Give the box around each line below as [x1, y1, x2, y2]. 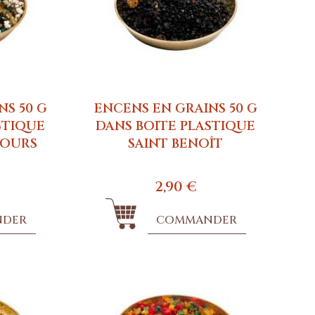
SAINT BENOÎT [128, 134, 224, 153]
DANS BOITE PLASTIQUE [96, 117, 256, 135]
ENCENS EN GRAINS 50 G [94, 99, 257, 117]
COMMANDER [156, 212, 238, 228]
